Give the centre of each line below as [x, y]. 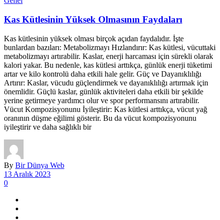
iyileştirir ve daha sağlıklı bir [48, 127]
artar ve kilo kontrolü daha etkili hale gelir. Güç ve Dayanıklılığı [103, 74]
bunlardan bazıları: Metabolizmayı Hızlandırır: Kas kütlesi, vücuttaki [110, 47]
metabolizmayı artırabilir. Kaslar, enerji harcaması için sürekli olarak [109, 56]
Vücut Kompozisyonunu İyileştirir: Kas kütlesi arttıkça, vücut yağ [106, 109]
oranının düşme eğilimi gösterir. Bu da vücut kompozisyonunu [100, 118]
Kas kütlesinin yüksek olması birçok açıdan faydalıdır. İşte [94, 38]
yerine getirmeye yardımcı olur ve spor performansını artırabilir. [102, 100]
